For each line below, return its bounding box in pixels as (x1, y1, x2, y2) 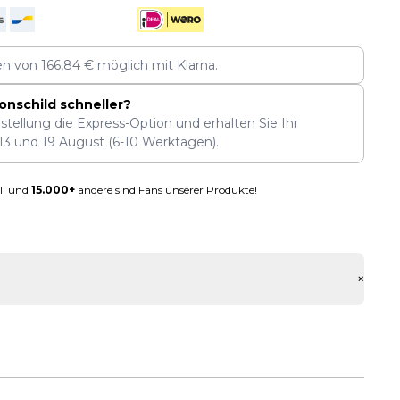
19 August (41, 134, 104, 150)
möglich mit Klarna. (94, 56, 219, 73)
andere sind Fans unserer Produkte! (74, 183, 257, 196)
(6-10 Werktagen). (104, 134, 219, 150)
